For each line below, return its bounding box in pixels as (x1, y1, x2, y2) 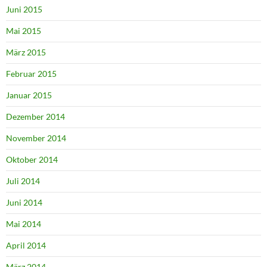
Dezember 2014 (6, 111, 65, 122)
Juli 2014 (6, 176, 40, 187)
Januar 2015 (6, 90, 52, 101)
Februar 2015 (6, 69, 57, 79)
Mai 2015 (6, 26, 41, 36)
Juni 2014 (6, 197, 42, 208)
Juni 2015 (6, 4, 42, 15)
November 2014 (6, 133, 66, 144)
